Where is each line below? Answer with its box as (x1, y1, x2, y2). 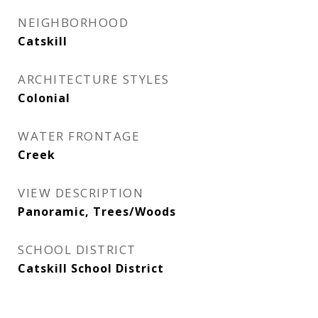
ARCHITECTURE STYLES (18, 71, 170, 87)
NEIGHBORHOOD (18, 14, 128, 31)
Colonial (18, 90, 70, 106)
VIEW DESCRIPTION (18, 185, 143, 201)
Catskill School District (18, 261, 164, 276)
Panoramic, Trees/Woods (18, 204, 176, 219)
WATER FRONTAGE (18, 128, 140, 144)
